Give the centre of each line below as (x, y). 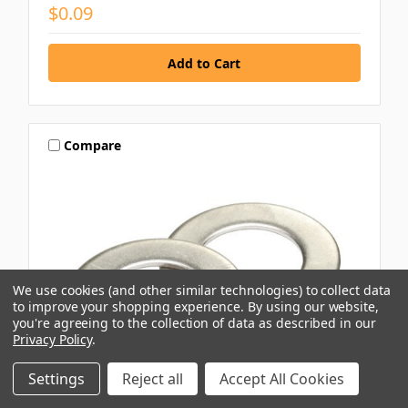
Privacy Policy (53, 339)
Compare (93, 145)
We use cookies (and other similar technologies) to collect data (202, 290)
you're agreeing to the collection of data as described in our (194, 323)
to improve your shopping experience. (131, 306)
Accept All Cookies (282, 379)
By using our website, (314, 306)
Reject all (153, 379)
